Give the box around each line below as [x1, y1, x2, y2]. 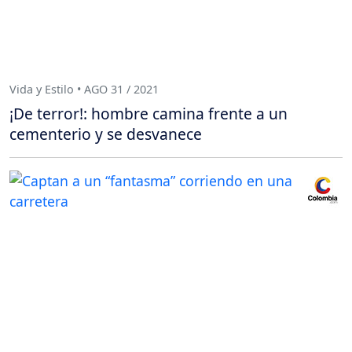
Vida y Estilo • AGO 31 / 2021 [9, 82, 159, 97]
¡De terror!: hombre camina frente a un [9, 103, 288, 125]
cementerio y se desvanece [9, 123, 202, 145]
